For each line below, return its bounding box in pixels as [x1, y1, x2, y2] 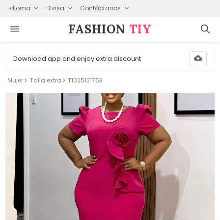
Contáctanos [80, 3, 121, 12]
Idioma [8, 3, 30, 12]
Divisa [46, 3, 64, 12]
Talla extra [29, 76, 61, 84]
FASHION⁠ [68, 21, 129, 37]
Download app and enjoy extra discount [13, 54, 141, 63]
